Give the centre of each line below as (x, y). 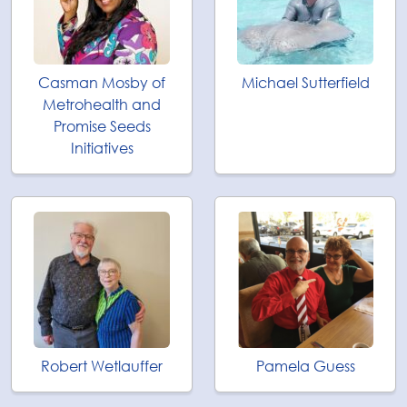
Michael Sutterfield (305, 83)
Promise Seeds (102, 126)
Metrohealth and (102, 104)
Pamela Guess (305, 366)
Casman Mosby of (102, 83)
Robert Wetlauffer (102, 366)
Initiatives (102, 148)
